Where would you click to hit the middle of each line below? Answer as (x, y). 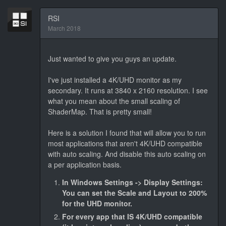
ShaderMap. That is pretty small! (100, 111)
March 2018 (64, 28)
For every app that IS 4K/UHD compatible (132, 216)
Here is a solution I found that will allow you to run (127, 132)
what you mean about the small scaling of (114, 101)
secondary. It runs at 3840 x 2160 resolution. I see (128, 90)
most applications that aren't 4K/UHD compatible (125, 143)
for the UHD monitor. (97, 203)
